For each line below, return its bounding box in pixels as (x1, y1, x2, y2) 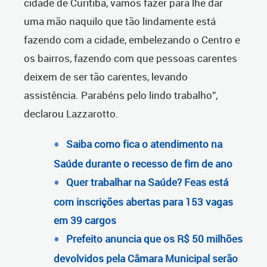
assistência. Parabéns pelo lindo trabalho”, (24, 88, 218, 103)
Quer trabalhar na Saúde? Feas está (66, 175, 228, 190)
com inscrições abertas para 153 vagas (54, 195, 233, 209)
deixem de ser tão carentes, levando (24, 70, 188, 84)
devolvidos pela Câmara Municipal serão (54, 252, 238, 266)
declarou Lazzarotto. (24, 107, 119, 121)
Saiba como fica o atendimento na (66, 137, 222, 151)
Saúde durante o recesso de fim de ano (54, 157, 232, 171)
